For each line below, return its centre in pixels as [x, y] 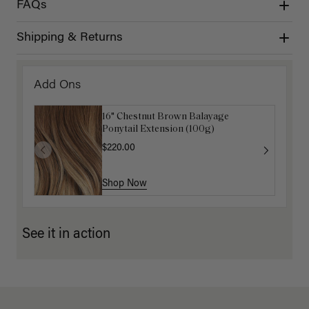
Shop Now [124, 185]
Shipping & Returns [70, 38]
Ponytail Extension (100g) [158, 129]
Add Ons [57, 85]
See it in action [66, 235]
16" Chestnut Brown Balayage [166, 117]
